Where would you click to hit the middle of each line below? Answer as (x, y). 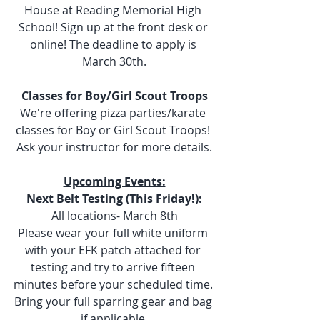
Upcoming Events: (114, 182)
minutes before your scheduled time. (114, 285)
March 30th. (114, 62)
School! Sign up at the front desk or (114, 27)
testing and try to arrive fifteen (114, 267)
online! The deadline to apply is (114, 45)
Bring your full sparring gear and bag (114, 302)
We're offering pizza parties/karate (114, 113)
